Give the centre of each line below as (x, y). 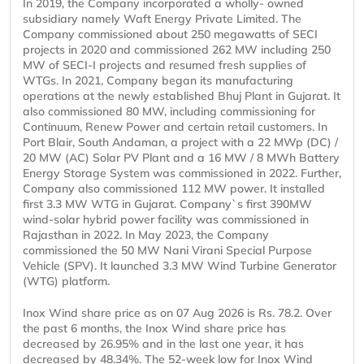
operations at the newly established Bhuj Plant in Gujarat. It (182, 96)
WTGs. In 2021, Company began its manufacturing (158, 81)
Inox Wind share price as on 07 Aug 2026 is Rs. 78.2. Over (177, 313)
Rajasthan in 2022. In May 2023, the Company (146, 235)
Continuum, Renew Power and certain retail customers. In (175, 127)
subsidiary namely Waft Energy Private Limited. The (162, 19)
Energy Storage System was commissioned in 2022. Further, (182, 173)
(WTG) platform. (66, 282)
